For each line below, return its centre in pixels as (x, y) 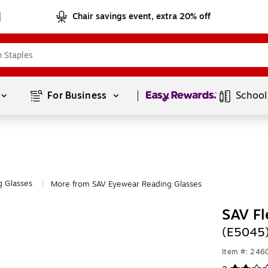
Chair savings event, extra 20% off (142, 16)
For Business (78, 96)
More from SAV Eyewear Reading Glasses (126, 184)
